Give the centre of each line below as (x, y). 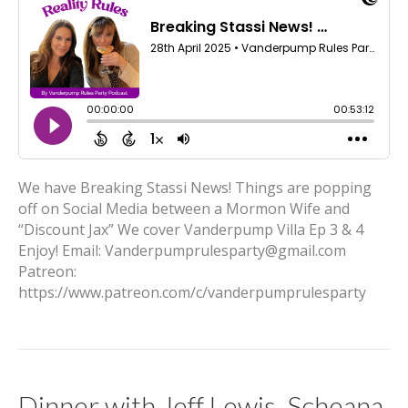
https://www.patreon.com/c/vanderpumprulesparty (192, 292)
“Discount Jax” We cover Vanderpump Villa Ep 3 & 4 (191, 229)
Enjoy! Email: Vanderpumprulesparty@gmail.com (182, 250)
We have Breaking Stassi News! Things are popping (195, 188)
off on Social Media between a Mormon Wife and (184, 209)
